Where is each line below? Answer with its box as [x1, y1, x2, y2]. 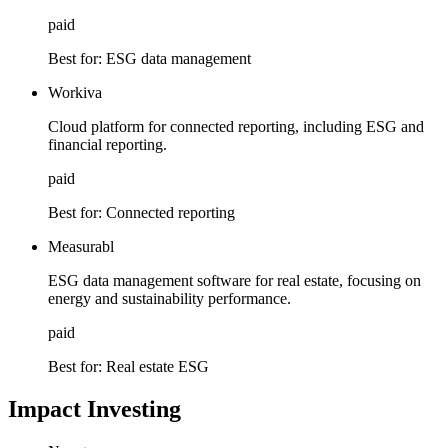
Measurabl [48, 238, 114, 256]
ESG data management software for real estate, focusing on [48, 272, 421, 290]
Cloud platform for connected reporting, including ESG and [48, 118, 424, 136]
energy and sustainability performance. [48, 290, 291, 308]
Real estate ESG [106, 358, 209, 376]
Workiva [48, 84, 102, 102]
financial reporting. [48, 136, 167, 154]
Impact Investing [8, 395, 181, 422]
